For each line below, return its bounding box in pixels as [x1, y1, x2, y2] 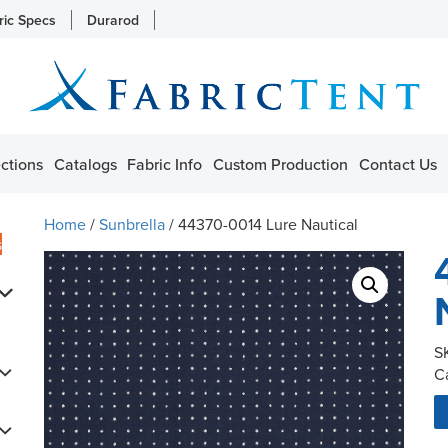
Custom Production [213, 152, 349, 175]
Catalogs [53, 152, 117, 175]
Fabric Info [127, 152, 203, 175]
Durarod [87, 10, 139, 30]
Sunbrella [99, 212, 165, 235]
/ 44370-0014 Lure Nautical [165, 212, 358, 235]
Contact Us [358, 152, 437, 175]
